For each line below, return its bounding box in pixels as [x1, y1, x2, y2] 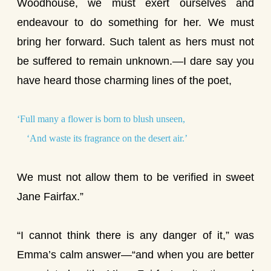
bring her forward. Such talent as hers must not [17, 36, 254, 48]
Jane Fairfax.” [17, 191, 83, 203]
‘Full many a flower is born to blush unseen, [17, 114, 185, 125]
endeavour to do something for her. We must [17, 16, 254, 28]
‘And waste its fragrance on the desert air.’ [17, 133, 188, 144]
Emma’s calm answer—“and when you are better [17, 249, 254, 261]
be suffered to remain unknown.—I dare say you [17, 55, 254, 67]
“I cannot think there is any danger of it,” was [17, 229, 254, 241]
